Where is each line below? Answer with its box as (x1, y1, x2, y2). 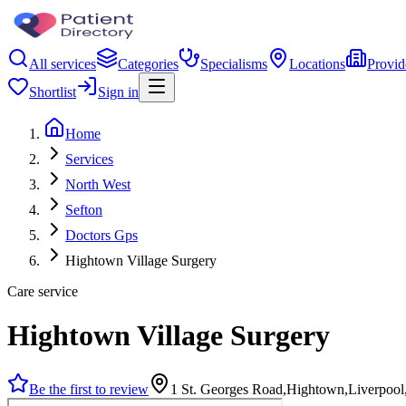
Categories (118, 56, 179, 72)
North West (65, 177, 130, 192)
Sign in (98, 84, 139, 100)
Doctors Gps (65, 227, 138, 243)
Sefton (65, 202, 102, 217)
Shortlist (29, 84, 76, 100)
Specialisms (200, 56, 267, 72)
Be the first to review (29, 381, 149, 397)
